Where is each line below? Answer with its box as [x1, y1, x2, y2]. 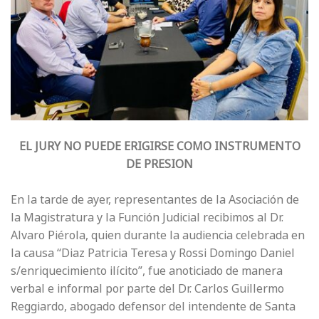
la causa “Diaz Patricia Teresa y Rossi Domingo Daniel [11, 242, 295, 264]
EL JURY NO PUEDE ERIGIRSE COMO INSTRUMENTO [19, 135, 300, 157]
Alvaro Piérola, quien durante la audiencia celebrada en [11, 224, 305, 246]
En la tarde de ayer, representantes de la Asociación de [11, 189, 299, 211]
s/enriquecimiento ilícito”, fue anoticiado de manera [11, 260, 283, 282]
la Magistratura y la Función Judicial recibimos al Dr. [11, 206, 283, 229]
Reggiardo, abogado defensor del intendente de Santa [11, 296, 296, 318]
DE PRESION [126, 153, 193, 175]
